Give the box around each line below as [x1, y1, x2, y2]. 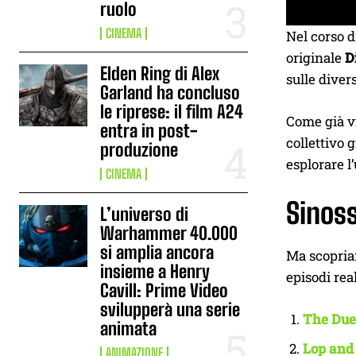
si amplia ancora [100, 242, 215, 263]
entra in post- [100, 120, 199, 141]
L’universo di [100, 203, 189, 225]
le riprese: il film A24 [100, 101, 244, 122]
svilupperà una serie [100, 299, 241, 320]
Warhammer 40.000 [100, 222, 238, 244]
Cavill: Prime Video [100, 280, 229, 301]
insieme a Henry [100, 261, 211, 282]
